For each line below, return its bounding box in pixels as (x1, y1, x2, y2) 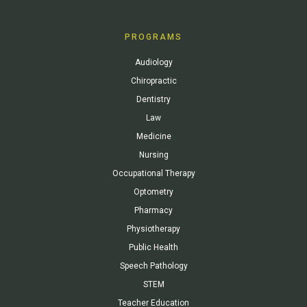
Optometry (134, 186, 173, 197)
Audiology (134, 57, 173, 67)
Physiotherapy (127, 223, 180, 234)
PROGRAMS (125, 32, 182, 42)
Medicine (136, 131, 171, 141)
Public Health (129, 242, 178, 252)
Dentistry (136, 94, 171, 104)
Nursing (138, 149, 169, 160)
